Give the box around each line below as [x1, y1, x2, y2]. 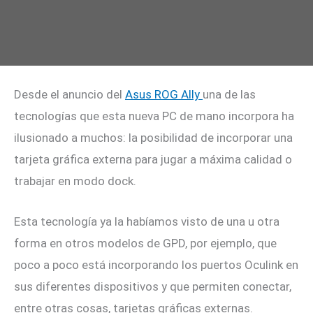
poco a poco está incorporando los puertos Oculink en [14, 257, 298, 272]
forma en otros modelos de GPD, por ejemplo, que [14, 235, 277, 250]
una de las [203, 87, 256, 101]
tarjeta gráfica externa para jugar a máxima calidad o [14, 152, 292, 166]
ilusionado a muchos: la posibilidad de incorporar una [14, 130, 293, 145]
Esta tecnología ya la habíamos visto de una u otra [14, 214, 279, 228]
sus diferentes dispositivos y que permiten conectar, [14, 279, 291, 293]
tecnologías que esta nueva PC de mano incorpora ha [14, 108, 294, 123]
